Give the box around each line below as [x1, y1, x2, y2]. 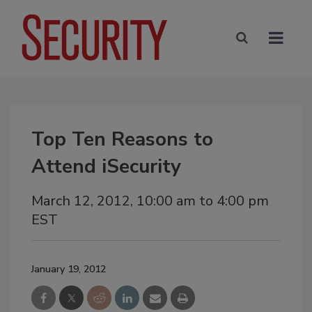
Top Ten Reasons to [31, 125, 213, 153]
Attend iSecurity [31, 153, 181, 180]
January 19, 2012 [31, 262, 106, 276]
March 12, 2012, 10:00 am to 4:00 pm [31, 191, 269, 210]
